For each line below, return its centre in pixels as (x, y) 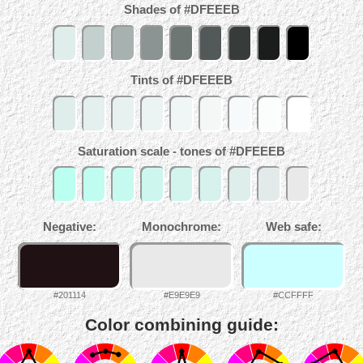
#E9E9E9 (181, 295)
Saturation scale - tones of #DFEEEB (181, 151)
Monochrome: (181, 227)
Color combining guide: (181, 325)
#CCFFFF (293, 295)
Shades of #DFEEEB (181, 10)
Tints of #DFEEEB (181, 81)
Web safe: (293, 227)
